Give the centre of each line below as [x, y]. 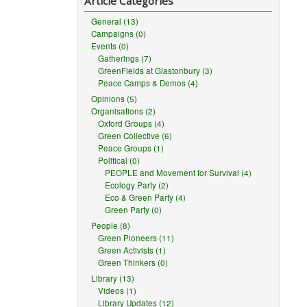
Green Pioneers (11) [136, 238]
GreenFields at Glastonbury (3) [156, 71]
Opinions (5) [114, 99]
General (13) [115, 21]
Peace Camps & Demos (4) [148, 83]
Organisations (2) [124, 111]
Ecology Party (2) [137, 185]
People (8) [111, 225]
